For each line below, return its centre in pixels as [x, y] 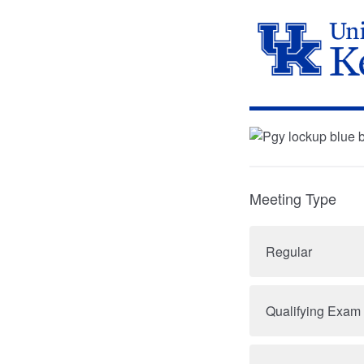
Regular [289, 251]
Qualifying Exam [313, 311]
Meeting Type [293, 198]
